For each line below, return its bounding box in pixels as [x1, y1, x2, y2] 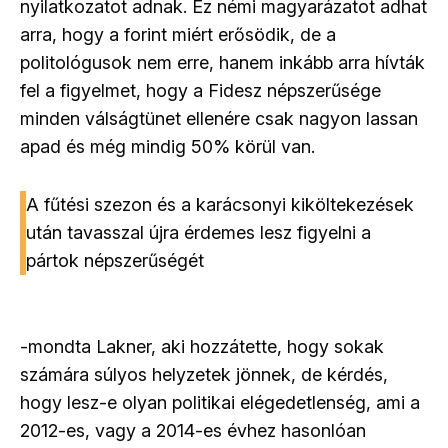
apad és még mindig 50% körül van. [20, 136, 315, 158]
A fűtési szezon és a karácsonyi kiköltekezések [26, 194, 414, 216]
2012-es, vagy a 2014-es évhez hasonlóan [20, 420, 366, 442]
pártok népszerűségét [26, 250, 204, 272]
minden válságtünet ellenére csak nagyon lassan [20, 108, 418, 130]
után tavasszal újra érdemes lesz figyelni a [26, 222, 371, 244]
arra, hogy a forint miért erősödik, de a [20, 24, 336, 46]
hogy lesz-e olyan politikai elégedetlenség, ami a [20, 392, 420, 414]
